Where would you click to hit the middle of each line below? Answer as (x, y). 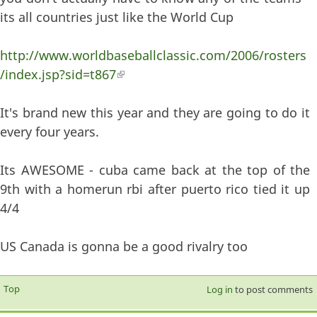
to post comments (272, 290)
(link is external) (164, 75)
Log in (219, 290)
